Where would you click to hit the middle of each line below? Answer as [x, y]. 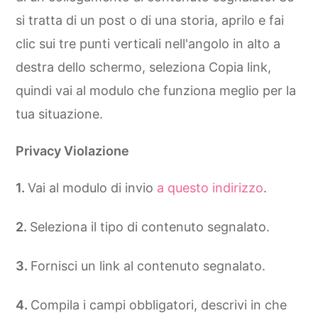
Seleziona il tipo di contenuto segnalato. [150, 226]
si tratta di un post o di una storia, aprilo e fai [150, 20]
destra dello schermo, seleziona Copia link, [143, 67]
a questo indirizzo [210, 187]
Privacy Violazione [72, 150]
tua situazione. [59, 114]
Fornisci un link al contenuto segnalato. [148, 265]
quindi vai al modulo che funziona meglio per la [156, 90]
